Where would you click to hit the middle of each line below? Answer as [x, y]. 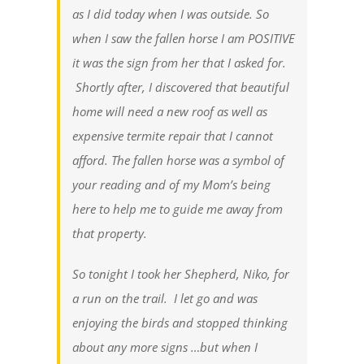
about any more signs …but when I [165, 347]
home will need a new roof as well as [170, 112]
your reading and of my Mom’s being [171, 185]
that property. [110, 234]
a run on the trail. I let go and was [165, 299]
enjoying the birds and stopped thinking [180, 323]
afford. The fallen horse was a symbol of [178, 160]
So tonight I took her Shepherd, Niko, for [181, 274]
